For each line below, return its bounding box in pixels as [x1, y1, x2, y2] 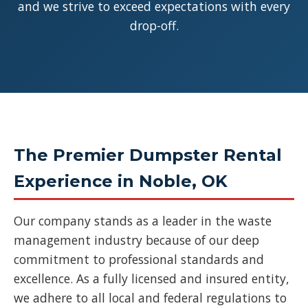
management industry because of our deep [14, 232, 259, 248]
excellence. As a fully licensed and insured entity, [14, 270, 289, 287]
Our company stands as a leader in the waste [14, 212, 272, 229]
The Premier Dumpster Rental [14, 145, 282, 165]
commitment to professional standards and [14, 251, 264, 267]
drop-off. [129, 17, 179, 34]
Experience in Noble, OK [14, 171, 228, 191]
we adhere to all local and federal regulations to [14, 289, 287, 306]
